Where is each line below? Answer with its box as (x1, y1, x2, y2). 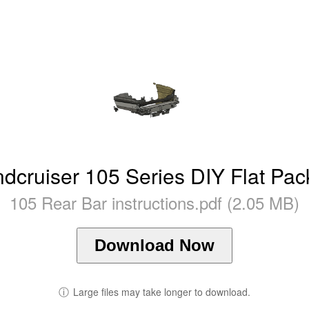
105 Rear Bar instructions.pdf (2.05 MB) (10, 190, 299, 215)
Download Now (94, 235, 215, 255)
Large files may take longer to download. (73, 284, 250, 299)
